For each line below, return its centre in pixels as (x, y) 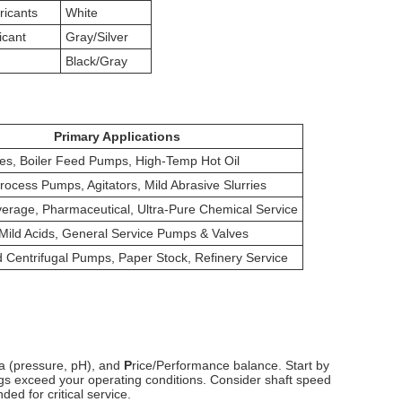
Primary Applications (117, 136)
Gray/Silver (97, 36)
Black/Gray (97, 61)
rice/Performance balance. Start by (231, 365)
